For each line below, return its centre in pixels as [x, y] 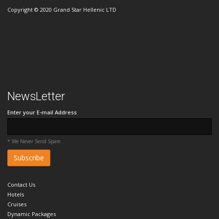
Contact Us [21, 185]
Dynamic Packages [32, 214]
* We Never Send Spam [34, 142]
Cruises [17, 204]
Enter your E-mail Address [42, 112]
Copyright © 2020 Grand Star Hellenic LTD [62, 10]
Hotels [16, 195]
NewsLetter [36, 97]
